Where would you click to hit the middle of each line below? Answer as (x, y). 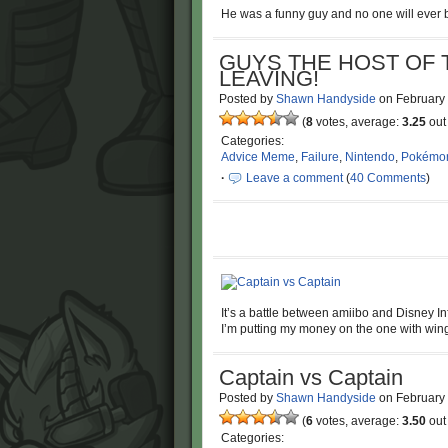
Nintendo (370, 157)
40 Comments (388, 178)
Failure (320, 157)
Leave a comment (294, 178)
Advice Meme (258, 157)
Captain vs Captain (311, 377)
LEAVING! (269, 78)
